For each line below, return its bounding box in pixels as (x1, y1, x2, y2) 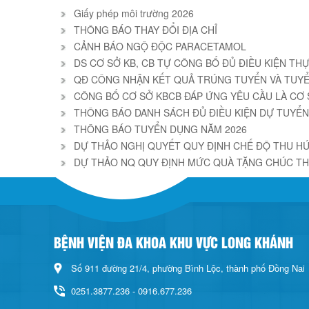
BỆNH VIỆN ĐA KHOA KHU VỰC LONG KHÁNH (53, 232, 293, 252)
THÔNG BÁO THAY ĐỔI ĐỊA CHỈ (70, 23, 217, 37)
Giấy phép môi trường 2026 (70, 6, 194, 20)
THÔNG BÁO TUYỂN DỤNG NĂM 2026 (70, 122, 247, 136)
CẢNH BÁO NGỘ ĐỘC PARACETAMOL (70, 39, 246, 53)
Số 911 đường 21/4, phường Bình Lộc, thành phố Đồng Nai (70, 261, 305, 275)
